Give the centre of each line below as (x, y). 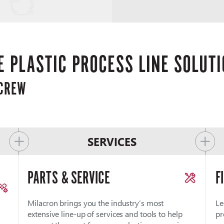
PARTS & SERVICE (69, 178)
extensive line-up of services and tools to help (105, 214)
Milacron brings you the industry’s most (96, 203)
